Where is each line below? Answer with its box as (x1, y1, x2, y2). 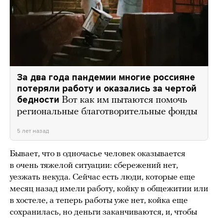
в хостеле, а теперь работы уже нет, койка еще (10, 196, 188, 205)
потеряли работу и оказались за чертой (17, 83, 197, 94)
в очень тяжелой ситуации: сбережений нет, (10, 161, 178, 170)
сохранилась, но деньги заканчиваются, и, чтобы (10, 207, 197, 217)
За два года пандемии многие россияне (17, 72, 195, 83)
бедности (17, 94, 59, 105)
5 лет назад (17, 127, 49, 134)
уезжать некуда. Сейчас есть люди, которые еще (10, 172, 195, 182)
